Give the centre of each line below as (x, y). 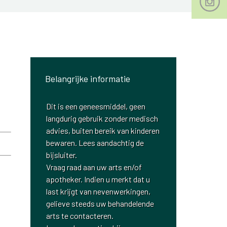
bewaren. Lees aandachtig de (95, 142)
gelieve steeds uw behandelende (100, 203)
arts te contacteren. (80, 215)
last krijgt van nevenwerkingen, (99, 191)
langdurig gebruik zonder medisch (102, 118)
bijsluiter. (62, 155)
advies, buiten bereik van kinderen (103, 130)
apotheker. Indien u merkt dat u (98, 179)
